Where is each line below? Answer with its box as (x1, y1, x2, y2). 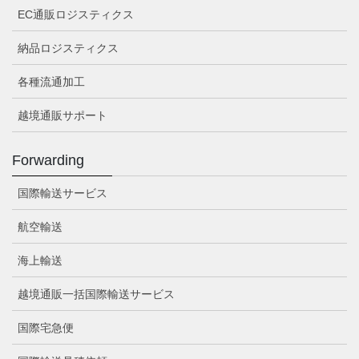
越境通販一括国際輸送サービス (18, 287, 175, 301)
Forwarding (12, 151, 84, 168)
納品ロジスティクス (18, 41, 119, 54)
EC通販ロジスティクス (18, 7, 134, 21)
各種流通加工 (18, 75, 85, 88)
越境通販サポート (18, 108, 107, 122)
